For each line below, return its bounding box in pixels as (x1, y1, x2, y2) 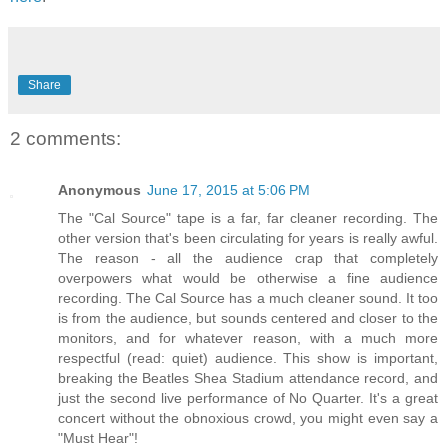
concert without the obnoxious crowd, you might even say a (58, 410, 438, 427)
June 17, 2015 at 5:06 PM (147, 182, 310, 199)
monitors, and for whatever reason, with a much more (58, 330, 438, 347)
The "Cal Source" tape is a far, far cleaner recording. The (58, 210, 438, 227)
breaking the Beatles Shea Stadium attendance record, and (58, 370, 438, 387)
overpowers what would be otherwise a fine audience (58, 270, 438, 287)
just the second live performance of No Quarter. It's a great (58, 390, 438, 407)
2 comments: (10, 127, 121, 149)
